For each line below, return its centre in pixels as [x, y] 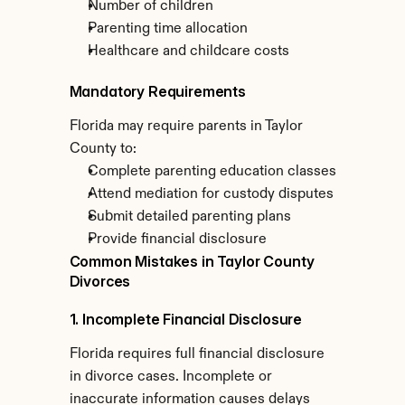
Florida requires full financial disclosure [197, 354]
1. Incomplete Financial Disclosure [186, 319]
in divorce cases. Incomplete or [170, 377]
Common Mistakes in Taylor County [192, 261]
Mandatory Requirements [157, 91]
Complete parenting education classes [212, 172]
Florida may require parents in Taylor [186, 127]
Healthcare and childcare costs [188, 52]
